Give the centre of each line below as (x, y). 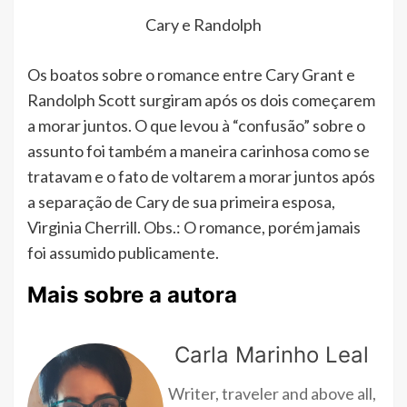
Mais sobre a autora (132, 294)
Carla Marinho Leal (272, 354)
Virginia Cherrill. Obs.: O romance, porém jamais (194, 227)
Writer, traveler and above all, (272, 393)
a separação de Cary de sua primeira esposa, (181, 201)
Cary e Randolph (203, 24)
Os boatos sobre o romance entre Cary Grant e (191, 74)
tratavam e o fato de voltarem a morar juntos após (201, 176)
